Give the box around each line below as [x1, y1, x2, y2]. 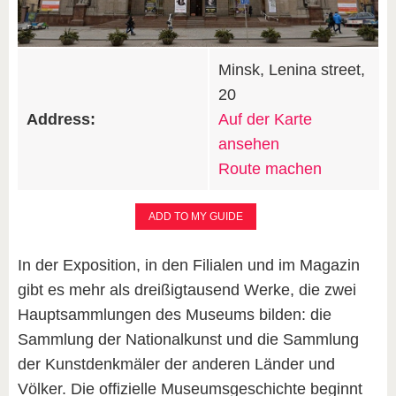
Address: [27, 110, 95, 128]
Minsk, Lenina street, [218, 60, 365, 79]
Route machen [218, 159, 322, 178]
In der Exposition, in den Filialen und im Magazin [18, 255, 360, 274]
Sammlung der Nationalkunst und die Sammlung [18, 330, 359, 348]
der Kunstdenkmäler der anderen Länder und [18, 354, 335, 373]
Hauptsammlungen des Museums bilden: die [18, 305, 331, 324]
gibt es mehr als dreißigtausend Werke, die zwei [18, 280, 356, 299]
